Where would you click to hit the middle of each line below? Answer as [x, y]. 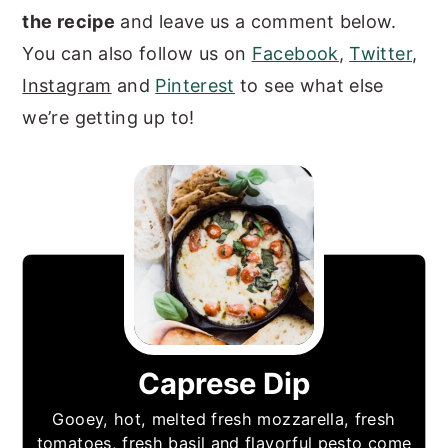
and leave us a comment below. [256, 21]
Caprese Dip [224, 383]
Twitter [380, 53]
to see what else [309, 85]
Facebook [295, 53]
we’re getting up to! [108, 117]
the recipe [68, 21]
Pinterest [195, 85]
